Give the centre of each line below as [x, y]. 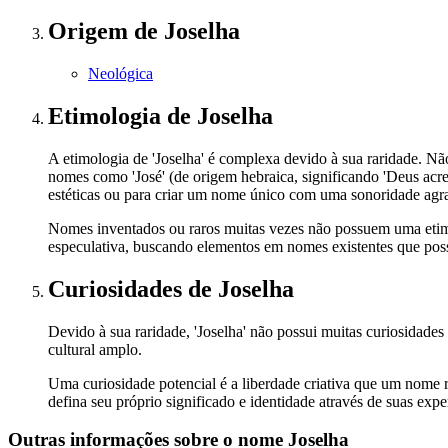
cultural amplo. [95, 349]
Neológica [120, 73]
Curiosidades [118, 288]
